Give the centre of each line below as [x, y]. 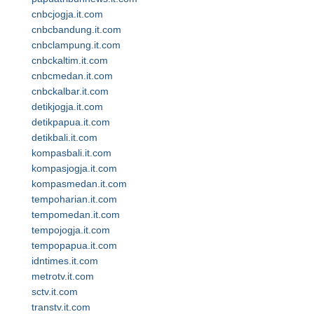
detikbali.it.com [64, 137]
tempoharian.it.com [74, 199]
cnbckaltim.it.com [70, 60]
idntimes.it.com [65, 261]
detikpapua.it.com [71, 122]
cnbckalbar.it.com [70, 91]
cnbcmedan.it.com [72, 76]
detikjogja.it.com [67, 107]
